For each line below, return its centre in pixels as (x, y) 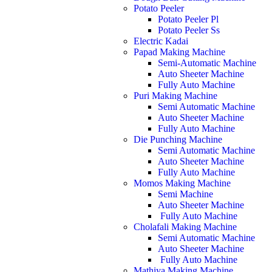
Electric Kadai (161, 41)
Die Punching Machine (178, 139)
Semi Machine (185, 194)
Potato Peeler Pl (188, 19)
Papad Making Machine (179, 52)
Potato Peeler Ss (189, 30)
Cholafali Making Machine (185, 227)
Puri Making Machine (175, 96)
